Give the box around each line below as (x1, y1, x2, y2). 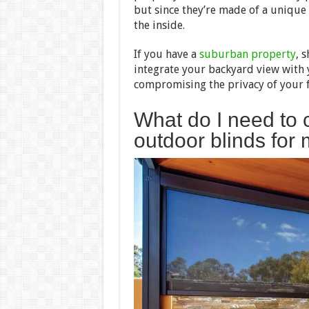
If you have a (133, 48, 199, 61)
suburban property (199, 48, 296, 61)
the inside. (133, 19, 185, 32)
